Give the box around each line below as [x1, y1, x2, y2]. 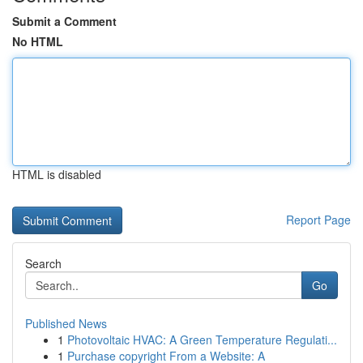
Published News [25, 315, 107, 331]
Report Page [286, 211, 351, 228]
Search [25, 255, 62, 271]
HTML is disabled [12, 166, 101, 182]
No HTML [12, 33, 63, 49]
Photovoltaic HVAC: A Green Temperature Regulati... [67, 331, 337, 348]
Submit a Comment [12, 13, 117, 29]
